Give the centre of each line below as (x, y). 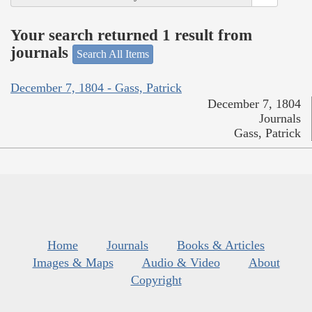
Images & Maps (73, 263)
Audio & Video (181, 263)
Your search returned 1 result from (131, 36)
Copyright (156, 280)
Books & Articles (221, 245)
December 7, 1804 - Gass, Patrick (96, 88)
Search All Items (113, 54)
